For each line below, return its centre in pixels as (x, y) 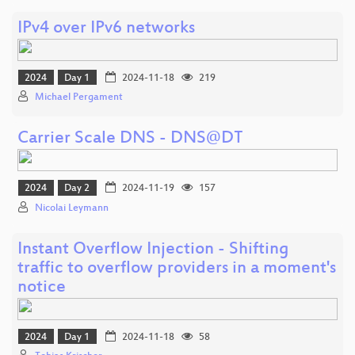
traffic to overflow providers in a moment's (177, 269)
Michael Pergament (79, 98)
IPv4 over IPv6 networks (106, 29)
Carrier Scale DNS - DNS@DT (130, 139)
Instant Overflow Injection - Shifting (153, 250)
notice (42, 288)
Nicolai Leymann (72, 208)
